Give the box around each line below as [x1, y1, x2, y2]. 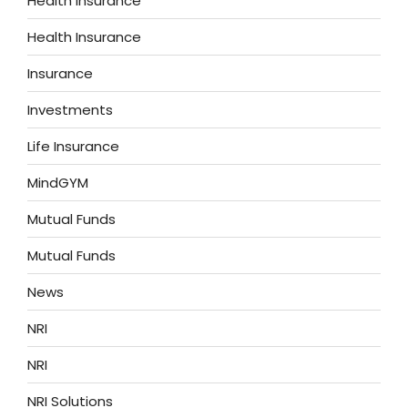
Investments [27, 99, 113, 119]
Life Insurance [27, 136, 119, 156]
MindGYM [27, 172, 88, 192]
